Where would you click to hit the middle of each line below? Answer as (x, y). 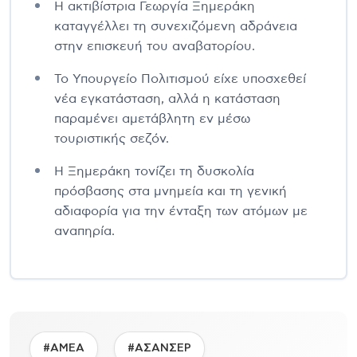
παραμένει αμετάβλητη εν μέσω (152, 118)
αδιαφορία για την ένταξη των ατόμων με (181, 211)
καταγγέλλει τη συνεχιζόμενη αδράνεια (176, 26)
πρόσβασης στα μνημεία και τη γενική (171, 191)
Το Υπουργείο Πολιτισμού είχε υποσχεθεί (180, 78)
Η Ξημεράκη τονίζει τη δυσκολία (154, 171)
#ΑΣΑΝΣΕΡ (159, 348)
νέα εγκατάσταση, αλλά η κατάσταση (167, 98)
